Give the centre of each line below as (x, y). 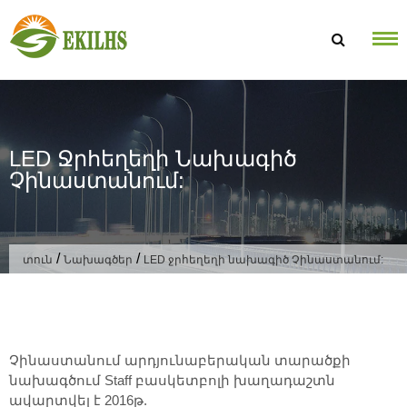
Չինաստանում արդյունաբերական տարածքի (180, 360)
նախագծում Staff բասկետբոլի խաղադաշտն (172, 380)
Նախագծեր (98, 259)
